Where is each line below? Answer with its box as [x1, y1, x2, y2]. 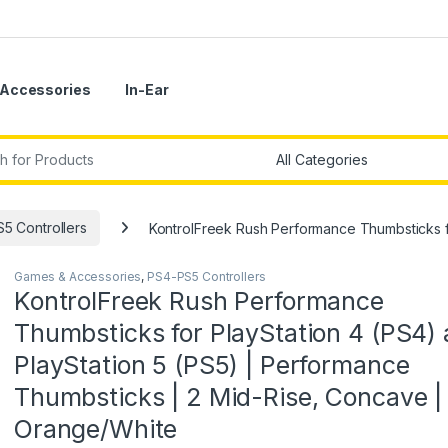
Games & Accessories [14, 269, 142, 285]
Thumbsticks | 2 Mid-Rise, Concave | [14, 382, 443, 413]
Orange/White [14, 414, 178, 445]
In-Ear [125, 81, 169, 99]
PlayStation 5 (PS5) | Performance [14, 350, 410, 381]
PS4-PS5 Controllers [147, 269, 266, 285]
